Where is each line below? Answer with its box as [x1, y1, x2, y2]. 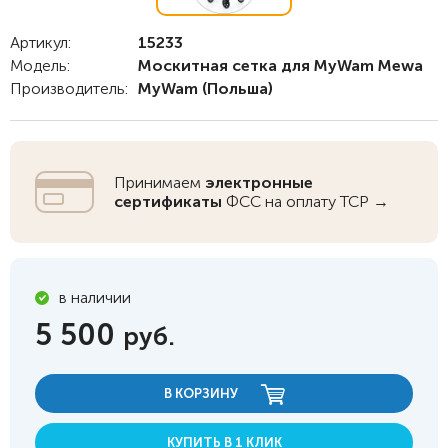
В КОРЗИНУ [163, 386, 241, 401]
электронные [205, 173, 313, 192]
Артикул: [10, 33, 71, 52]
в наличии [59, 288, 131, 307]
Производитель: [10, 79, 128, 98]
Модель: [10, 56, 70, 75]
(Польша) [198, 79, 273, 98]
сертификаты [114, 192, 222, 211]
